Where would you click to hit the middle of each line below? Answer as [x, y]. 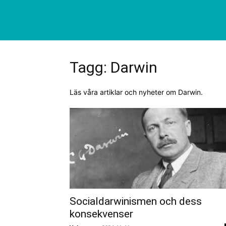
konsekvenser [101, 214]
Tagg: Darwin [114, 67]
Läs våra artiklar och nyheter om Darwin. [136, 92]
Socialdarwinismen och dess [136, 201]
